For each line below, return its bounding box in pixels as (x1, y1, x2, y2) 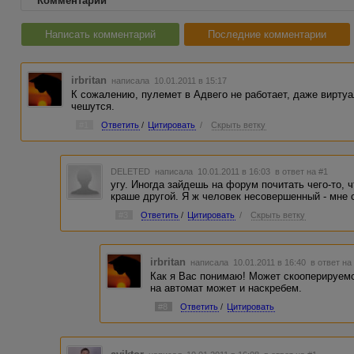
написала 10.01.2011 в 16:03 (153, 166, 276, 176)
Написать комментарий (45, 28, 156, 40)
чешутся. (71, 100, 115, 112)
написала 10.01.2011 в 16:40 (188, 258, 311, 268)
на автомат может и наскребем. (150, 282, 303, 295)
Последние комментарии (208, 28, 326, 40)
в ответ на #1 (275, 166, 329, 176)
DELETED (111, 166, 153, 176)
